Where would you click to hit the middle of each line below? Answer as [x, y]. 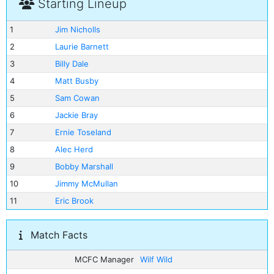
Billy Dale [72, 64]
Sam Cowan [77, 98]
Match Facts [57, 235]
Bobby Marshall [84, 166]
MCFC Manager [105, 259]
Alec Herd [74, 149]
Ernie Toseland [83, 132]
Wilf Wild [156, 259]
